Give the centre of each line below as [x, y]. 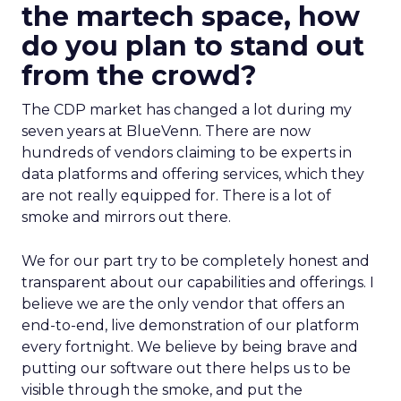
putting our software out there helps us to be [186, 368]
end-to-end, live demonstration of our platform [190, 325]
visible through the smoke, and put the [162, 390]
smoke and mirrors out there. [126, 217]
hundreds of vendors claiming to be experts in [187, 153]
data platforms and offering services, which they [193, 174]
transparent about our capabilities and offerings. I [198, 282]
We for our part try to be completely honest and [196, 261]
